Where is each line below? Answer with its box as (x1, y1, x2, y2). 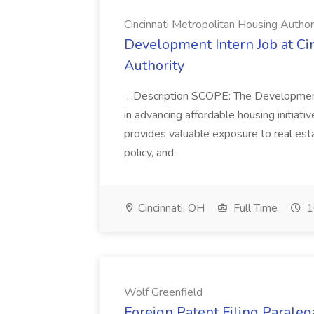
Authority (124, 56, 184, 75)
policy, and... (124, 145, 183, 161)
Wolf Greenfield (124, 285, 203, 300)
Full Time (231, 200, 278, 216)
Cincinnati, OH (135, 200, 205, 216)
